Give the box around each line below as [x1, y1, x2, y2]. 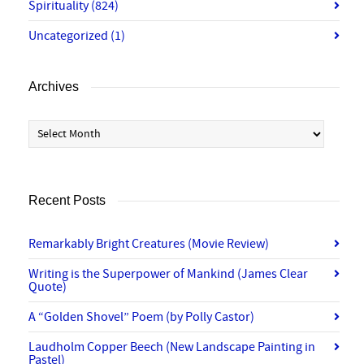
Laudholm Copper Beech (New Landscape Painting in [28, 339, 315, 355]
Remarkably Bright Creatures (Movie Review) [28, 236, 269, 252]
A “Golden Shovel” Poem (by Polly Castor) [28, 309, 254, 325]
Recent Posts [28, 193, 106, 207]
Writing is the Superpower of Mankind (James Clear [28, 266, 308, 282]
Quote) [28, 279, 67, 295]
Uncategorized [28, 28, 110, 44]
